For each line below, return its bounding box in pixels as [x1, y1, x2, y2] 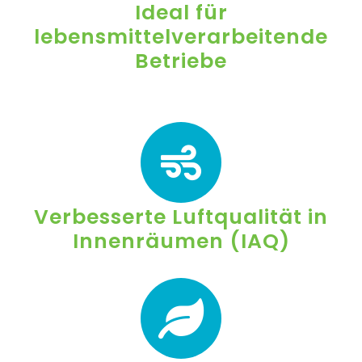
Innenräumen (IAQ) [72, 227, 290, 255]
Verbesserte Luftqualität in [34, 203, 328, 231]
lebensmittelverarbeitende [34, 23, 328, 51]
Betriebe [135, 47, 227, 75]
